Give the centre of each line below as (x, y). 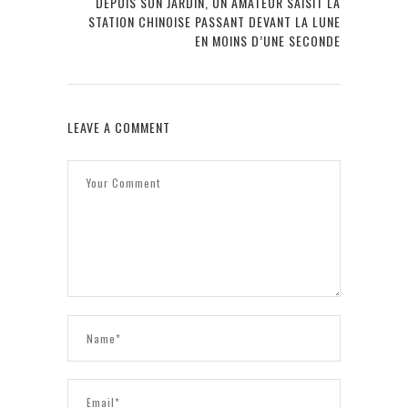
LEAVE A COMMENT (119, 127)
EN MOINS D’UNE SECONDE (268, 41)
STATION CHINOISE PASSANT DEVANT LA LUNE (214, 22)
